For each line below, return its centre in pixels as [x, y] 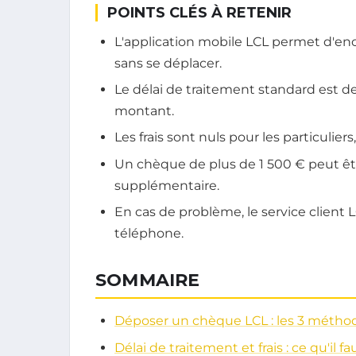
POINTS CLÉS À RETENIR [199, 12]
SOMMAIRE [148, 281]
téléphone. [149, 234]
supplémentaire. [167, 185]
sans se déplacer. [168, 63]
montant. [144, 111]
